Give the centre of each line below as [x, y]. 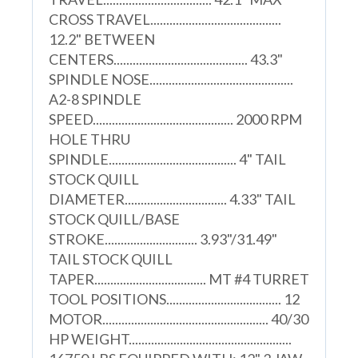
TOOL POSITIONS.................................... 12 [174, 298]
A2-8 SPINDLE [95, 99]
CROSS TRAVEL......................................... [165, 19]
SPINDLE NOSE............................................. [171, 79]
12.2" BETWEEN [101, 39]
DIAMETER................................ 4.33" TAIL [172, 199]
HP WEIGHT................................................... [170, 338]
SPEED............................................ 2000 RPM [175, 119]
